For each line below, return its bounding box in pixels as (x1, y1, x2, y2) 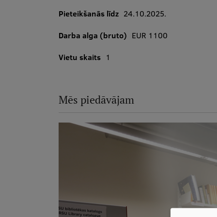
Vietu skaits (58, 52, 101, 62)
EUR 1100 (131, 30, 168, 41)
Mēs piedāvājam (58, 93, 134, 107)
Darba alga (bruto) (58, 30, 127, 41)
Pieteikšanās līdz (58, 8, 119, 19)
